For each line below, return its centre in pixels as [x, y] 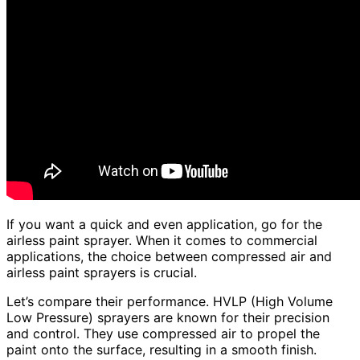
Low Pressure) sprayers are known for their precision [168, 317]
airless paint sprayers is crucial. [102, 272]
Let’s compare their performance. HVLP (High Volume [170, 301]
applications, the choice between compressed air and [169, 256]
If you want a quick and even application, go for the [164, 224]
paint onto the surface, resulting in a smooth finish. [162, 349]
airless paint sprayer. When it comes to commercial [162, 240]
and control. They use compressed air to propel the [163, 333]
